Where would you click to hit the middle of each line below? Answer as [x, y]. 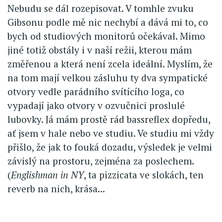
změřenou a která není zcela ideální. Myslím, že [110, 63]
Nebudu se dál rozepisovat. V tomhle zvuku [101, 8]
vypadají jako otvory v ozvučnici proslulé [96, 105]
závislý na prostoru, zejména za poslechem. [101, 161]
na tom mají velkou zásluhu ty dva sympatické [108, 77]
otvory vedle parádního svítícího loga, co [96, 91]
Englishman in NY [47, 174]
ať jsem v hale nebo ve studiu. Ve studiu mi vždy [111, 133]
